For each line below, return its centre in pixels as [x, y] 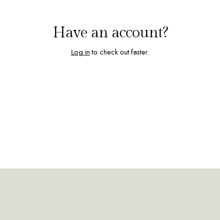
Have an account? [110, 33]
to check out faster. [119, 52]
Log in [80, 52]
